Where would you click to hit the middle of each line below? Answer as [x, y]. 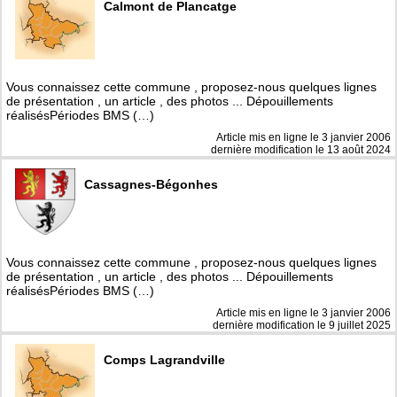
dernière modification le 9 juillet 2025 [302, 326]
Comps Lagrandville [164, 360]
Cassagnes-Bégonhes [151, 185]
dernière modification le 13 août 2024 [301, 150]
